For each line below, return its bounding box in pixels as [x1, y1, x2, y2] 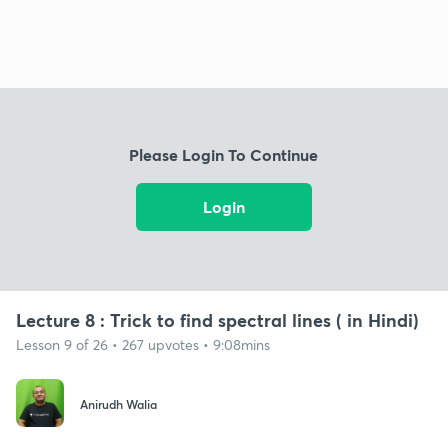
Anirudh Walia [80, 396, 157, 413]
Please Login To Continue [129, 144, 319, 166]
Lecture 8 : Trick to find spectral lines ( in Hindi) [16, 307, 419, 332]
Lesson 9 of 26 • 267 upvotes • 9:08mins [16, 334, 270, 354]
